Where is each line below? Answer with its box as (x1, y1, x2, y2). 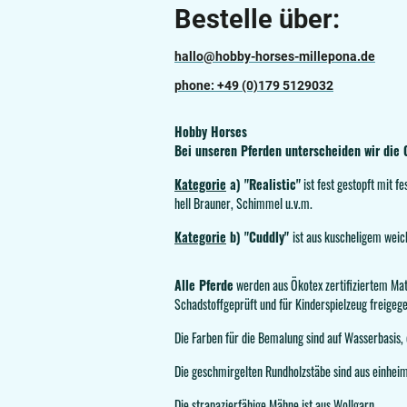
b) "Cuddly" (226, 227, 293, 247)
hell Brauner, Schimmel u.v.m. (174, 194, 313, 213)
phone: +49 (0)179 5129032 (174, 78, 333, 94)
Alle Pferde (174, 275, 233, 295)
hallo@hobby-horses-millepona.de (174, 49, 375, 65)
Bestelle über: (174, 4, 346, 35)
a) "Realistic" (226, 174, 301, 194)
